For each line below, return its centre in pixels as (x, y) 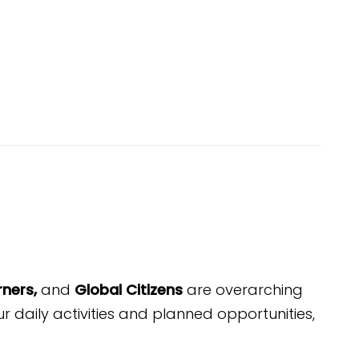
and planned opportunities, (215, 314)
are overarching (245, 290)
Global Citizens (131, 290)
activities (84, 314)
